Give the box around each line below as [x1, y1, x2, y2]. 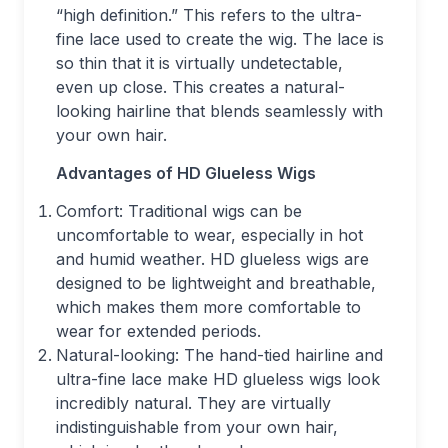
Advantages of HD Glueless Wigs [56, 163, 316, 183]
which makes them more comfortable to [56, 297, 361, 317]
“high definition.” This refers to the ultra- [56, 5, 362, 25]
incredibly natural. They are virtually [56, 393, 331, 413]
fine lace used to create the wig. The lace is [56, 29, 384, 49]
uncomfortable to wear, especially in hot [56, 225, 363, 245]
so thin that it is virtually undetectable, [56, 53, 343, 73]
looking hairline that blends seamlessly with [56, 101, 383, 121]
